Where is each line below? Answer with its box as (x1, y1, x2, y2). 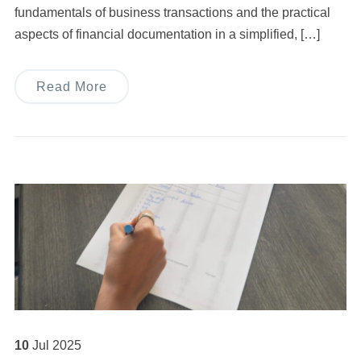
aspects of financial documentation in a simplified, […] (14, 27, 320, 42)
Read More (35, 80, 107, 94)
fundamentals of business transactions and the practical (14, 6, 330, 20)
